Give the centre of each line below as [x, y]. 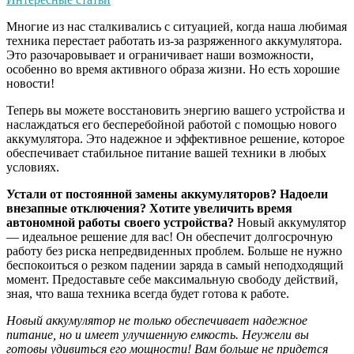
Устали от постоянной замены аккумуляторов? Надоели [167, 194]
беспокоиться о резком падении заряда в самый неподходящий [175, 265]
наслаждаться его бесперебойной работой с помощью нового [171, 125]
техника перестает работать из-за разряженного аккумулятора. [174, 41]
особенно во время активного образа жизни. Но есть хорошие [173, 70]
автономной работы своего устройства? [120, 223]
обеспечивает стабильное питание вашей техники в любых [166, 153]
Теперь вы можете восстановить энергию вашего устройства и [176, 111]
